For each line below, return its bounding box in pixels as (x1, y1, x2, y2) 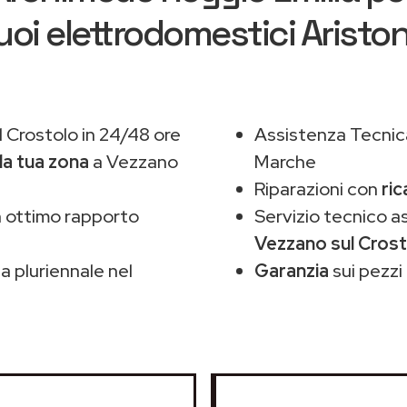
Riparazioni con (254, 177, 382, 201)
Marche (254, 150, 316, 174)
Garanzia (254, 259, 329, 283)
